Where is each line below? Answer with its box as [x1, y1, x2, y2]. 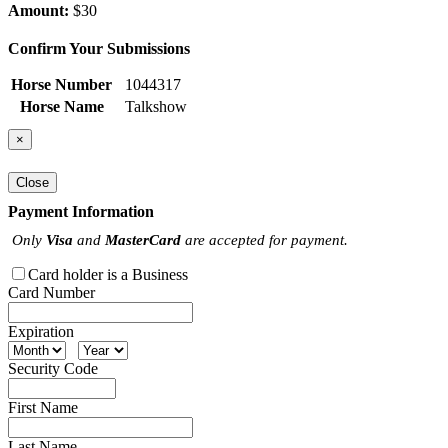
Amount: [8, 2, 69, 20]
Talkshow [125, 98, 187, 116]
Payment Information [8, 202, 154, 220]
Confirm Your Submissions [8, 40, 190, 58]
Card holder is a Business [28, 265, 188, 283]
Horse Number [11, 76, 112, 94]
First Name [8, 398, 78, 416]
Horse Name [19, 98, 104, 116]
